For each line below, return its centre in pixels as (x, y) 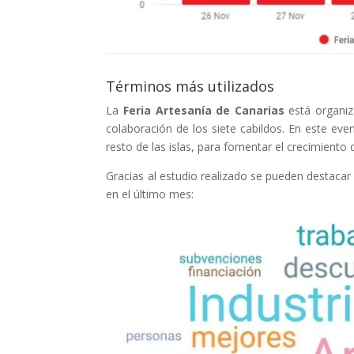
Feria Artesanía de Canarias (204, 110)
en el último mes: (150, 194)
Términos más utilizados (190, 86)
